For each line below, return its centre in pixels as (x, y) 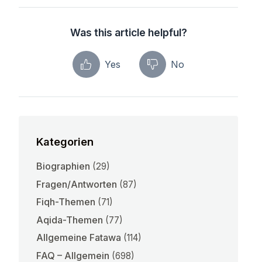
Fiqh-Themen (66, 202)
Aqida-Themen (70, 220)
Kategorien (65, 141)
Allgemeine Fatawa (79, 238)
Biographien (63, 166)
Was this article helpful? (128, 33)
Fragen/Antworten (77, 184)
